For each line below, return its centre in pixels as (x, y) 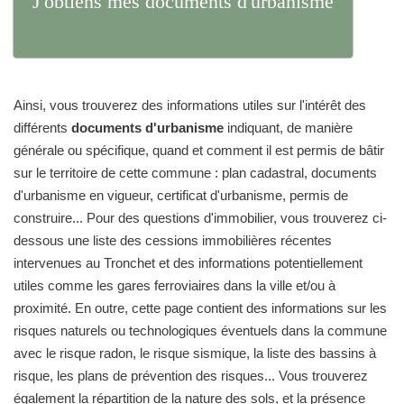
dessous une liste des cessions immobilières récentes (173, 240)
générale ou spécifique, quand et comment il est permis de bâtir (199, 150)
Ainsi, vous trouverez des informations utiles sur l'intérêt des (190, 105)
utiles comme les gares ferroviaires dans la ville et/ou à (174, 285)
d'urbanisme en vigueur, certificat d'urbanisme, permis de (181, 195)
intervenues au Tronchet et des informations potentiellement (188, 263)
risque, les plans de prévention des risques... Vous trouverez (191, 376)
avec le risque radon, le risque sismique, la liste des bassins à (195, 353)
